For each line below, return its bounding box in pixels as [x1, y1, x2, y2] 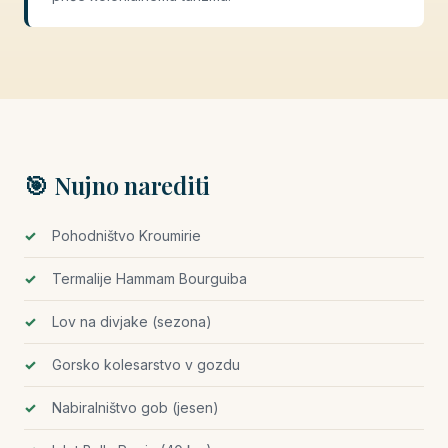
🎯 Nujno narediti [24, 169, 211, 201]
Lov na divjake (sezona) [52, 313, 212, 330]
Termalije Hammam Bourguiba [52, 270, 247, 287]
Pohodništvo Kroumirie [52, 227, 201, 244]
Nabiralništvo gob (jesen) [52, 399, 219, 416]
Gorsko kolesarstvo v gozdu [52, 356, 240, 373]
